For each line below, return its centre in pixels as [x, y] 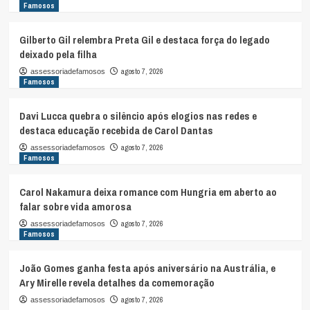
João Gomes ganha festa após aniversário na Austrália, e [147, 268]
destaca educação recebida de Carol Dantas [116, 131]
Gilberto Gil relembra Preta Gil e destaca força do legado [144, 40]
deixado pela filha [58, 55]
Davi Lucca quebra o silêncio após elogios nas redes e [138, 116]
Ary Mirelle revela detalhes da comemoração [117, 283]
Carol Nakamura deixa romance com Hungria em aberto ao [148, 192]
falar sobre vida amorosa [75, 207]
